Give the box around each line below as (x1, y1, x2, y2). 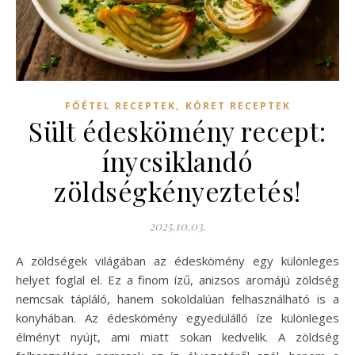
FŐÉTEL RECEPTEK (64, 98, 176, 113)
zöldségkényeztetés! (54, 173, 301, 208)
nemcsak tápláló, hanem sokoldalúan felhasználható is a (16, 290, 339, 307)
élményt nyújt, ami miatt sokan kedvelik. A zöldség (16, 328, 339, 345)
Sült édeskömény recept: (29, 113, 326, 148)
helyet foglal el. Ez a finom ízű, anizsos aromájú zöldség (16, 271, 339, 288)
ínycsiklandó (102, 143, 253, 178)
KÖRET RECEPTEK (185, 98, 291, 113)
